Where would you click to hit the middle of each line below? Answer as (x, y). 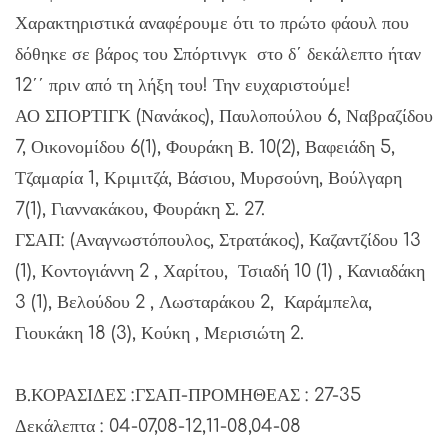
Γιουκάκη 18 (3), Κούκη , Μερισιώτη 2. (162, 333)
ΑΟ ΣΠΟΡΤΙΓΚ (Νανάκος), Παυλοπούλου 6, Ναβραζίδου (224, 116)
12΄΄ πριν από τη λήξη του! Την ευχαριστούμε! (183, 85)
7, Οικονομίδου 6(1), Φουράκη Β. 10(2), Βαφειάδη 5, (205, 147)
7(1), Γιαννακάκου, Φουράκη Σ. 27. (142, 209)
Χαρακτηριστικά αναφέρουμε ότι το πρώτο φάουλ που (212, 23)
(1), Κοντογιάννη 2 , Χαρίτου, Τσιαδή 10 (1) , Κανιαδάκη (220, 271)
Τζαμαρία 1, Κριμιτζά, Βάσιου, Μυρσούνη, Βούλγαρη (208, 178)
